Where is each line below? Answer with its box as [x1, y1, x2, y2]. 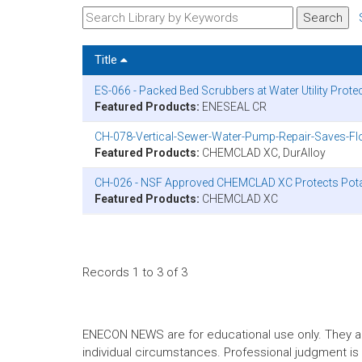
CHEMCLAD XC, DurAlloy [200, 145, 326, 159]
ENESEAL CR [200, 99, 267, 113]
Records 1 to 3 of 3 [82, 264, 187, 280]
